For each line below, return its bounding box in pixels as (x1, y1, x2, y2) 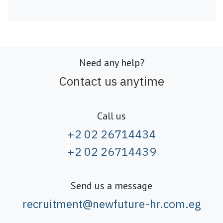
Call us (97, 110, 126, 122)
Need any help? (79, 56, 144, 69)
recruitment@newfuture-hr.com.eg (22, 197, 201, 211)
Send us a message (71, 179, 152, 192)
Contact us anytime (59, 73, 164, 89)
